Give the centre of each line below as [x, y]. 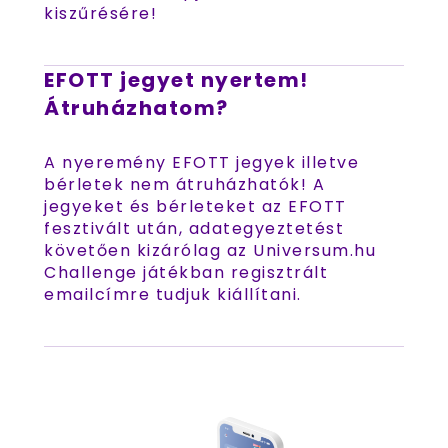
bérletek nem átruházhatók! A [184, 184]
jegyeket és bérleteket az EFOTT [195, 206]
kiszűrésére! [100, 13]
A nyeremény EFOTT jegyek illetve [201, 162]
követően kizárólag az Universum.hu [210, 250]
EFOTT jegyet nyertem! [176, 80]
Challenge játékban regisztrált [186, 272]
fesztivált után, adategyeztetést [194, 228]
